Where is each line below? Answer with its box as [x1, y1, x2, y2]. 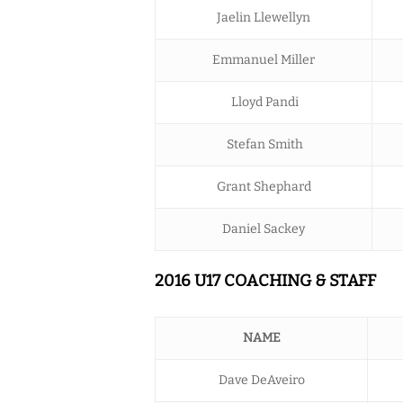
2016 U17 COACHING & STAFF [155, 270, 376, 291]
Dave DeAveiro [218, 372, 305, 388]
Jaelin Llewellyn [217, 9, 310, 25]
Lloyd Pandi [228, 94, 299, 110]
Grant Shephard [216, 178, 311, 194]
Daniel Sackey [222, 220, 305, 237]
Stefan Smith [224, 136, 303, 152]
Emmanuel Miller [212, 51, 315, 67]
